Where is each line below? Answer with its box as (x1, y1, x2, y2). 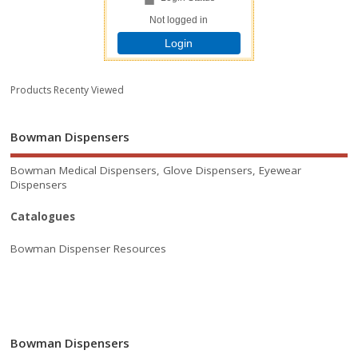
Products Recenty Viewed (10, 82, 125, 97)
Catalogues (10, 209, 76, 225)
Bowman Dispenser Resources (10, 241, 167, 256)
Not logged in (149, 14, 209, 26)
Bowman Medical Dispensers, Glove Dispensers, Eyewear (10, 163, 302, 178)
